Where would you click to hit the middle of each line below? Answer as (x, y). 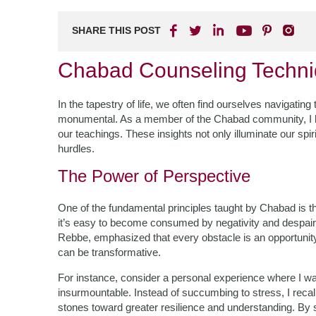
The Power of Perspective (154, 176)
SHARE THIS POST (116, 30)
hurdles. (76, 148)
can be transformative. (109, 252)
